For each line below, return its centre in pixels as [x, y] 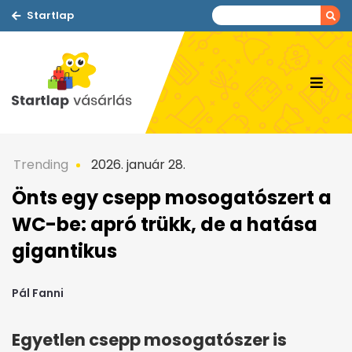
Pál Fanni [38, 293]
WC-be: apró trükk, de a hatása [165, 224]
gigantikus [64, 251]
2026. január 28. [137, 165]
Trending [41, 165]
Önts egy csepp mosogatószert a [172, 198]
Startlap [50, 15]
